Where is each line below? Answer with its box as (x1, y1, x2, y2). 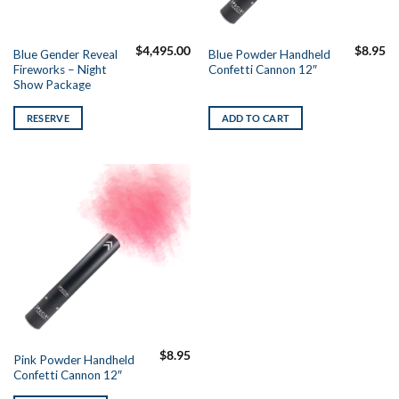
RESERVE (26, 111, 70, 124)
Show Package (12, 77, 91, 93)
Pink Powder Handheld (12, 353, 134, 368)
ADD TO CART (221, 111, 290, 124)
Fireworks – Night (12, 62, 107, 77)
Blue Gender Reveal (12, 47, 118, 62)
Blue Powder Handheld (208, 47, 330, 62)
